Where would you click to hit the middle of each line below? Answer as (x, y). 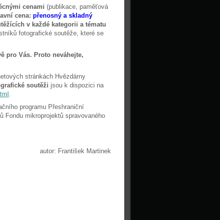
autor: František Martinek (75, 151)
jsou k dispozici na (77, 85)
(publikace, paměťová (77, 7)
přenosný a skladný (63, 15)
